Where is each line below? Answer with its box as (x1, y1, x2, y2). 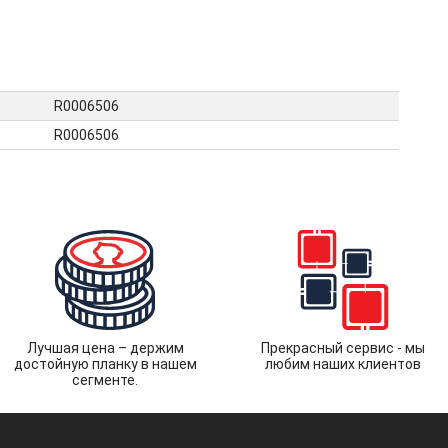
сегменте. (72, 372, 139, 388)
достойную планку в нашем (13, 356, 197, 372)
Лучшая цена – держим (26, 340, 184, 356)
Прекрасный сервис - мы (260, 340, 425, 356)
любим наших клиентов (264, 356, 421, 372)
